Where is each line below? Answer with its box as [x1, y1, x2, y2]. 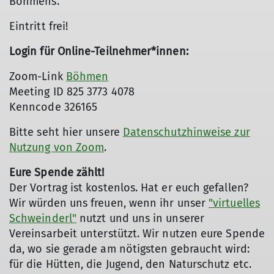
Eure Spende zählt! [9, 166, 105, 179]
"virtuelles [209, 196, 260, 210]
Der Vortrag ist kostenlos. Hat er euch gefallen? [9, 181, 248, 194]
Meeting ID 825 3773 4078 [9, 85, 135, 98]
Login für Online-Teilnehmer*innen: [9, 45, 188, 58]
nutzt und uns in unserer [76, 212, 204, 225]
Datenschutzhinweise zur [122, 125, 250, 139]
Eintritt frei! [9, 20, 68, 33]
